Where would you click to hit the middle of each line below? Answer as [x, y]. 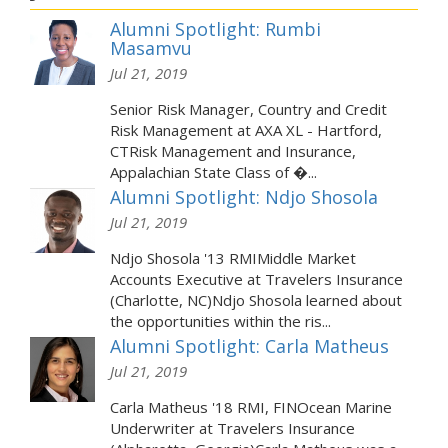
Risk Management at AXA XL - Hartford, [245, 130]
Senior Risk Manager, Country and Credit [248, 109]
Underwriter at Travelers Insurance [232, 428]
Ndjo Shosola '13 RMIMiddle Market [232, 258]
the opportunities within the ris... [220, 321]
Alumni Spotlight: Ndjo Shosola [243, 197]
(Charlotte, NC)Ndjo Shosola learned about [255, 300]
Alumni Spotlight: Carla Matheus [249, 346]
